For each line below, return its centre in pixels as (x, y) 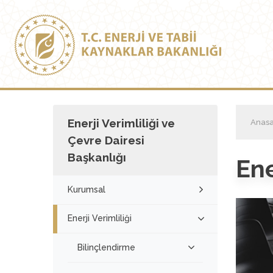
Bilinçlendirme (106, 247)
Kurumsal (87, 189)
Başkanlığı (97, 157)
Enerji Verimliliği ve (121, 123)
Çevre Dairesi (106, 140)
